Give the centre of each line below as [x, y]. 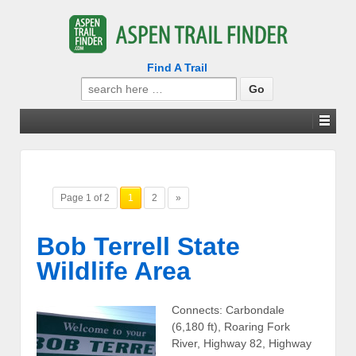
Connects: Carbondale [228, 310]
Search [99, 84]
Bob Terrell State [138, 246]
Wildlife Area [114, 271]
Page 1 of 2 [85, 198]
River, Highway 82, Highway [242, 344]
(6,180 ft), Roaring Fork [231, 327]
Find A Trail [177, 68]
